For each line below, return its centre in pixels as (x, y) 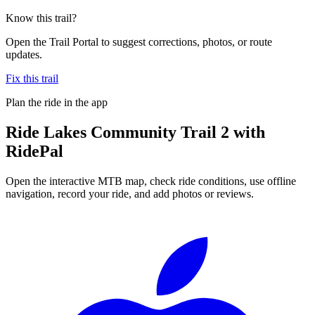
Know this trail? (41, 18)
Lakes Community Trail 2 (136, 132)
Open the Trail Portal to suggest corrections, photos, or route (139, 41)
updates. (24, 54)
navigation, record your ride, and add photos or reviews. (130, 193)
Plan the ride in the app (57, 102)
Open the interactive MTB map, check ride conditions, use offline (151, 181)
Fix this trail (32, 78)
